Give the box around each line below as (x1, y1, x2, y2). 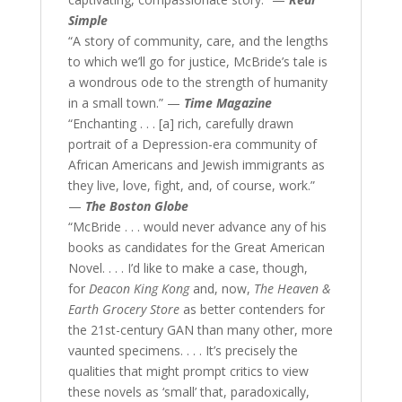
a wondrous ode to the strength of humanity (67, 74, 328, 92)
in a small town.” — (67, 94, 184, 112)
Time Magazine (183, 94, 272, 112)
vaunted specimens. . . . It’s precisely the (67, 342, 298, 360)
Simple (67, 12, 108, 30)
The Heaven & (253, 280, 330, 298)
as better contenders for (179, 301, 325, 319)
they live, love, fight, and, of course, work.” (67, 177, 315, 195)
